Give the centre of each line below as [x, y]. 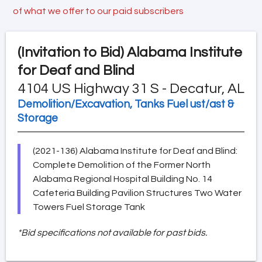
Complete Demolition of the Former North [122, 165]
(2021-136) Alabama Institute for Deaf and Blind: [135, 151]
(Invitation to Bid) [71, 52]
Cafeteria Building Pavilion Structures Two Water [137, 193]
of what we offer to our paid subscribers [98, 11]
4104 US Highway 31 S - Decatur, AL [131, 88]
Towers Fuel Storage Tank [89, 207]
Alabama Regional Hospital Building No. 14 [123, 179]
